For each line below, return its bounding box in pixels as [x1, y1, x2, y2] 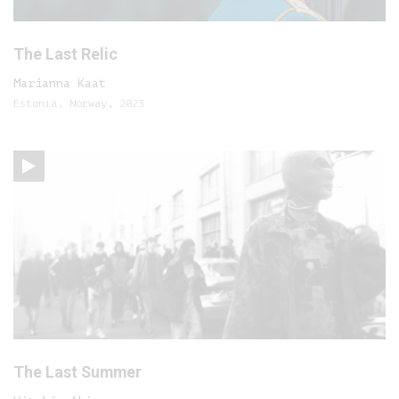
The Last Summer [13, 362, 142, 381]
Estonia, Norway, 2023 [13, 97, 144, 110]
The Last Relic [13, 45, 118, 63]
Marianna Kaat [13, 77, 106, 90]
